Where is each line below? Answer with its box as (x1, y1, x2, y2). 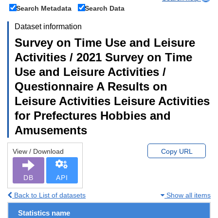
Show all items (164, 191, 211, 199)
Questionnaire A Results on (15, 79, 167, 93)
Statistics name (18, 208, 70, 217)
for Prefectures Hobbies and (15, 109, 171, 122)
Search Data (85, 4, 125, 12)
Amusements (15, 123, 87, 137)
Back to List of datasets (12, 191, 86, 199)
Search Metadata (16, 4, 72, 12)
